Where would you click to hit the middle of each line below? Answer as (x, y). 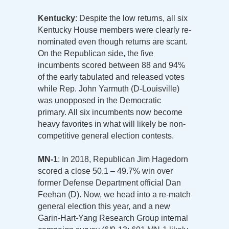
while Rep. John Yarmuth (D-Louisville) (109, 88)
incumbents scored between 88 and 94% (111, 65)
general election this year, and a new (104, 206)
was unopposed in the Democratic (99, 100)
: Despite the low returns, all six (131, 18)
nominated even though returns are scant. (113, 41)
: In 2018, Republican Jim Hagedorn (123, 159)
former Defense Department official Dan (109, 182)
